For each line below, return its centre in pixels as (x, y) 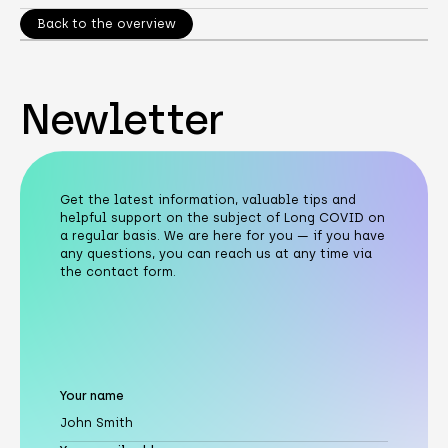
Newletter (122, 119)
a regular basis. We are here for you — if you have (222, 235)
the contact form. (117, 271)
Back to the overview (106, 24)
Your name (91, 395)
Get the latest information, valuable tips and (207, 199)
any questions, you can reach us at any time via (215, 253)
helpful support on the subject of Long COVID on (222, 217)
